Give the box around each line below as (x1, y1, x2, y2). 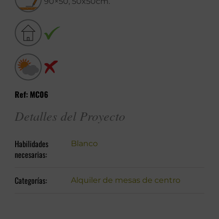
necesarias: (15, 149, 47, 161)
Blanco (71, 139, 98, 149)
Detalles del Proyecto (15, 107, 125, 125)
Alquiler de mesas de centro (71, 175, 180, 185)
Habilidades (15, 138, 48, 150)
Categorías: (15, 175, 47, 187)
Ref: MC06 (15, 88, 48, 101)
